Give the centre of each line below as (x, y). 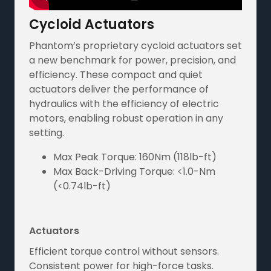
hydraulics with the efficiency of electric (124, 103)
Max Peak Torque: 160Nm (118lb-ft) (135, 157)
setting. (47, 132)
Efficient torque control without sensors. (124, 251)
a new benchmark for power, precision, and (132, 60)
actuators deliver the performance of (119, 89)
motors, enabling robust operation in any (126, 118)
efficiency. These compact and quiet (116, 74)
